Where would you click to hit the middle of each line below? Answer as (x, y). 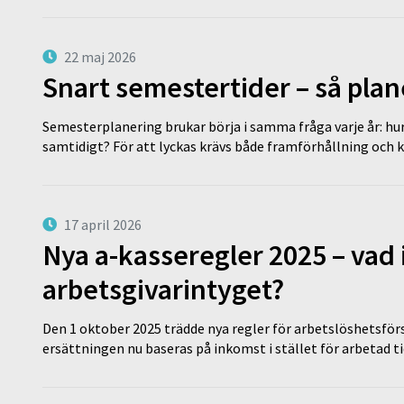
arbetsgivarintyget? (163, 289)
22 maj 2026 (100, 56)
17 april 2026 (103, 224)
